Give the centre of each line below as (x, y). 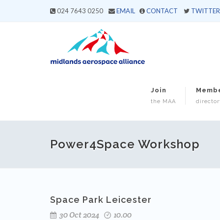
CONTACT (162, 11)
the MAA (163, 101)
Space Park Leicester (101, 200)
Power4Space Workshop (125, 144)
